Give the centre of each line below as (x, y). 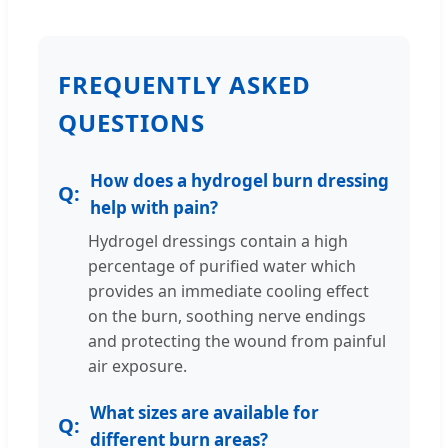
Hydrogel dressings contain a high (218, 240)
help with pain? (154, 207)
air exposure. (137, 365)
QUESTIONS (131, 122)
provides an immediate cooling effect (228, 290)
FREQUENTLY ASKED (184, 84)
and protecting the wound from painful (237, 340)
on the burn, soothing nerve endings (227, 315)
